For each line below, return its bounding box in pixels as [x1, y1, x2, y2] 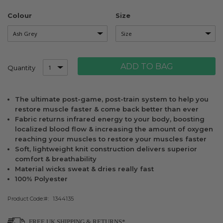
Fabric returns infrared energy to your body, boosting [15, 115, 205, 123]
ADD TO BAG [120, 62, 173, 71]
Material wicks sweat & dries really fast [15, 165, 154, 173]
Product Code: [7, 195, 44, 202]
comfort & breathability [15, 155, 97, 163]
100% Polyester [15, 175, 68, 183]
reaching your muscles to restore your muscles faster [15, 135, 207, 143]
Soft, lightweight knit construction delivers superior [15, 145, 197, 153]
